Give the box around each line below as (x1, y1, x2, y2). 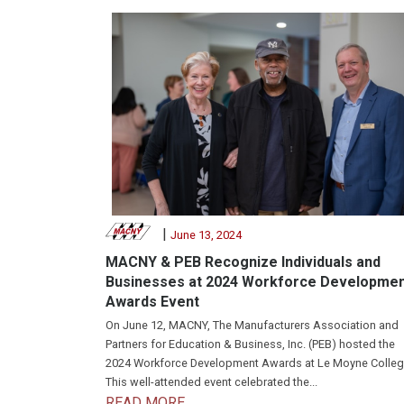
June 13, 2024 (170, 228, 242, 243)
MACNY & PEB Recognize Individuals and (106, 253, 381, 271)
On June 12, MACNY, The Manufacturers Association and (106, 317, 399, 332)
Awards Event (106, 293, 199, 311)
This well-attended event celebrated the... (106, 374, 317, 389)
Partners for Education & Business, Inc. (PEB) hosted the (106, 336, 395, 351)
